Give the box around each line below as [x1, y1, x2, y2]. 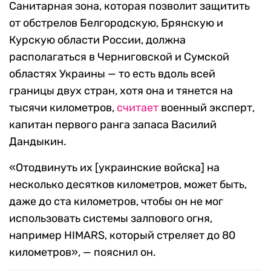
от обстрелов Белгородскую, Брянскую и [9, 16, 223, 30]
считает [117, 101, 158, 115]
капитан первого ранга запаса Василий [9, 118, 217, 132]
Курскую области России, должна [9, 33, 186, 47]
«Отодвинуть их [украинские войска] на [9, 161, 220, 175]
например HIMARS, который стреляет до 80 [9, 229, 235, 243]
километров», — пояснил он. [9, 246, 156, 260]
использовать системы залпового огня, [9, 212, 212, 226]
